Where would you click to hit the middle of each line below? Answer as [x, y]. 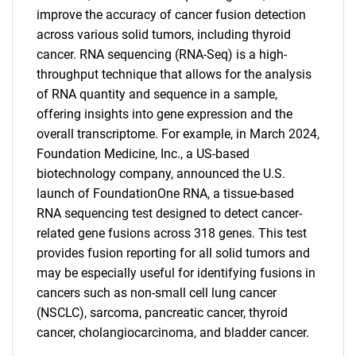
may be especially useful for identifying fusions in [176, 273]
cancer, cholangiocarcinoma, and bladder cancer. [173, 333]
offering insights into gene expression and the [164, 114]
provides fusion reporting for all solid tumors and [173, 253]
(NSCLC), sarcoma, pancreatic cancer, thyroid [162, 313]
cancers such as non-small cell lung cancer [157, 293]
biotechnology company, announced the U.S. [161, 174]
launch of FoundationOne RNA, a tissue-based [165, 193]
